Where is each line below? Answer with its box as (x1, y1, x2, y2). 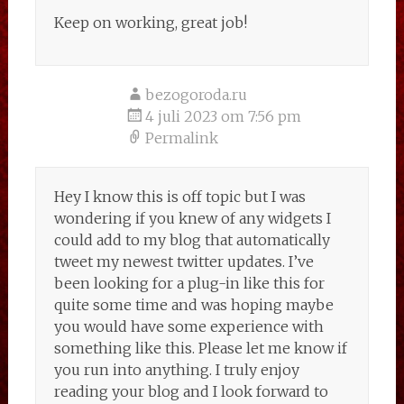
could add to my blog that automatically (53, 231, 330, 249)
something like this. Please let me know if (53, 339, 347, 357)
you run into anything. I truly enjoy (53, 361, 299, 379)
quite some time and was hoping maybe (53, 296, 334, 314)
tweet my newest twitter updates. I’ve (53, 252, 314, 271)
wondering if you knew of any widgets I (53, 209, 331, 227)
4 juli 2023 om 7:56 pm (144, 107, 301, 125)
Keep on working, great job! (53, 14, 247, 32)
